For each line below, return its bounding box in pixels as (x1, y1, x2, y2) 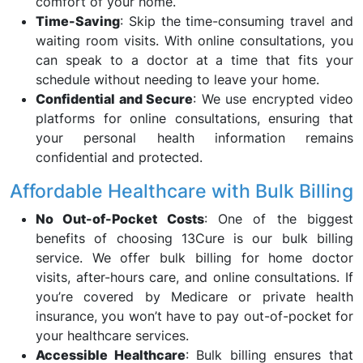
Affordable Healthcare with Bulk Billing (10, 179, 353, 203)
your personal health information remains (36, 130, 353, 146)
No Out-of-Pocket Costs (36, 211, 204, 227)
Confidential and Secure (36, 91, 193, 107)
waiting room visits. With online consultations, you (36, 32, 353, 49)
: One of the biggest (203, 211, 354, 227)
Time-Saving (36, 13, 120, 29)
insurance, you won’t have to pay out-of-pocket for (36, 308, 353, 324)
